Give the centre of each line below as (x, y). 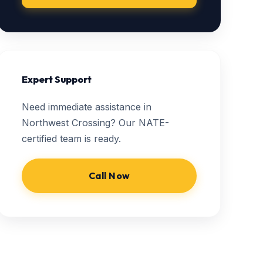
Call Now (109, 176)
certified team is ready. (71, 139)
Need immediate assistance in (87, 107)
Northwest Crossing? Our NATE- (95, 123)
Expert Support (57, 79)
